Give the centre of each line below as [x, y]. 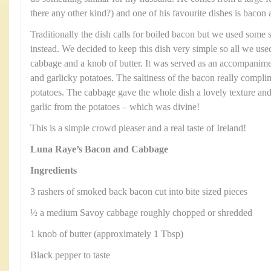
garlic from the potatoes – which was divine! [115, 107]
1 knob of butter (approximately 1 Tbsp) [107, 234]
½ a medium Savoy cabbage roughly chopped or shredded [141, 213]
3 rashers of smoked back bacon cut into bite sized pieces [139, 191]
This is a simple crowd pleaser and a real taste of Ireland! [138, 128]
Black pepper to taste [70, 255]
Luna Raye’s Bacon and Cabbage [99, 149]
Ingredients [54, 170]
